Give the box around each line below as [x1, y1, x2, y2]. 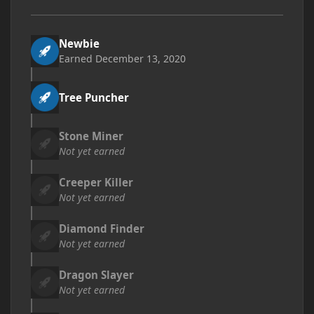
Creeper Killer [59, 175, 133, 189]
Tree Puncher [59, 90, 129, 104]
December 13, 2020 [95, 52, 186, 65]
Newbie [59, 36, 100, 50]
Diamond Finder [59, 221, 144, 235]
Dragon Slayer [59, 268, 134, 282]
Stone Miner [59, 129, 123, 143]
